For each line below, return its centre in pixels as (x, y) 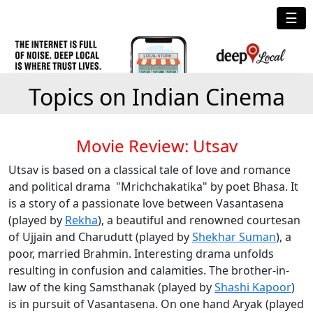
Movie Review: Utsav (156, 146)
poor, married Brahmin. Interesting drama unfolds (141, 254)
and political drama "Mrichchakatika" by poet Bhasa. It (153, 187)
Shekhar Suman (234, 237)
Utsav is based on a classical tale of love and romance (150, 170)
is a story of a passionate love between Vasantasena (146, 203)
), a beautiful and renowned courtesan (199, 220)
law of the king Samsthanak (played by (111, 287)
